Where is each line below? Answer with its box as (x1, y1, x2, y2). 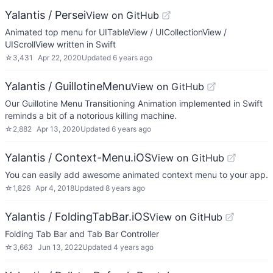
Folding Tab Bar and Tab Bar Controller (5, 229, 159, 239)
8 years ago (105, 183, 145, 193)
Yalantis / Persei (5, 9, 86, 21)
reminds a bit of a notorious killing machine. (5, 110, 177, 121)
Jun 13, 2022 (38, 243, 82, 252)
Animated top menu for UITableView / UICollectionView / (5, 27, 227, 37)
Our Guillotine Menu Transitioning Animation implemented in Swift (5, 98, 263, 108)
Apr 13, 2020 (37, 124, 80, 133)
